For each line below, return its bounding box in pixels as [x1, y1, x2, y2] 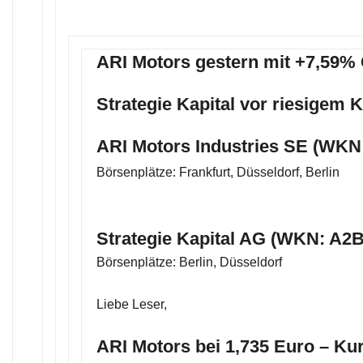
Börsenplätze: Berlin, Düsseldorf [96, 255, 282, 269]
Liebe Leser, [96, 297, 167, 311]
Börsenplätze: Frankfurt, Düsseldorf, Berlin [96, 165, 340, 179]
